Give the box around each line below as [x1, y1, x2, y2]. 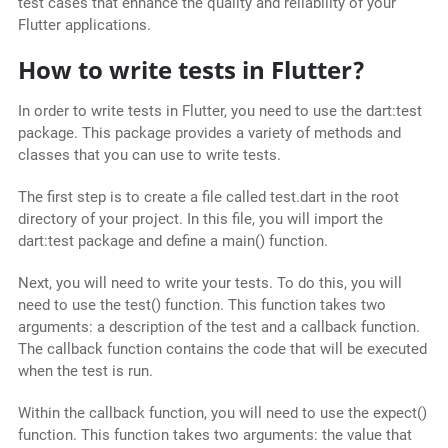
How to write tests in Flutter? [17, 53, 365, 87]
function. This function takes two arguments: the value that [17, 426, 412, 445]
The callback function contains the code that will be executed [17, 340, 427, 359]
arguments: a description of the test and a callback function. [17, 318, 420, 337]
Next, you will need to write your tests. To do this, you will [17, 274, 402, 293]
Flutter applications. [17, 16, 151, 35]
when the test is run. [17, 362, 153, 381]
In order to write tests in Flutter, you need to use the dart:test [17, 102, 422, 121]
